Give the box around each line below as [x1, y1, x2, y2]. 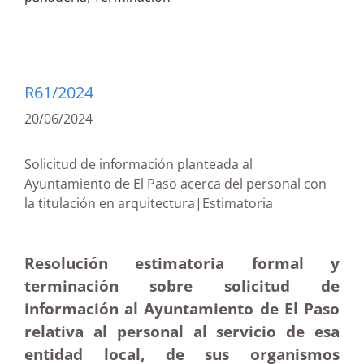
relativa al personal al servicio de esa [24, 321, 340, 341]
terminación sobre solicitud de [24, 275, 340, 296]
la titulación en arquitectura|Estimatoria [24, 194, 335, 212]
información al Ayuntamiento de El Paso [24, 298, 340, 318]
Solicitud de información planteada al [24, 155, 253, 173]
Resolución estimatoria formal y [24, 253, 340, 273]
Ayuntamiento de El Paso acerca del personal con [24, 175, 327, 193]
